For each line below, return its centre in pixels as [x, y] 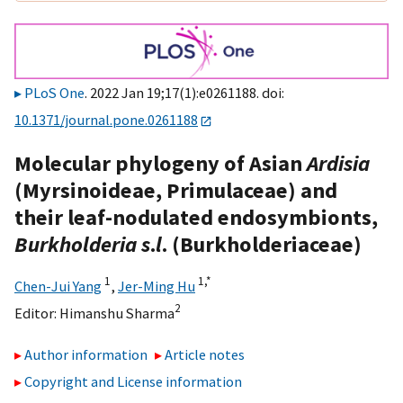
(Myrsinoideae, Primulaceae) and [176, 190]
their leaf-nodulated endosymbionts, [196, 217]
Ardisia [338, 163]
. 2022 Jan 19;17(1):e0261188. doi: [184, 93]
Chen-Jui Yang [58, 286]
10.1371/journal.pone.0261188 [106, 120]
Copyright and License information [133, 382]
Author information [86, 355]
